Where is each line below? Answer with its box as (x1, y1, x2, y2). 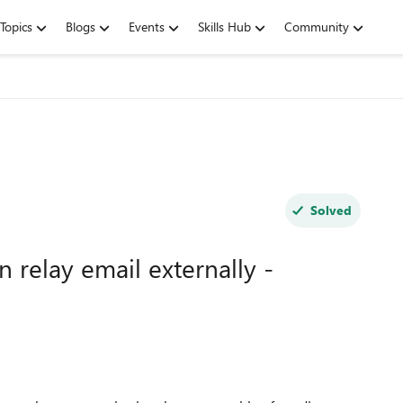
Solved (309, 201, 352, 219)
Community (284, 18, 349, 35)
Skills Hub (198, 18, 251, 35)
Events (129, 18, 165, 35)
